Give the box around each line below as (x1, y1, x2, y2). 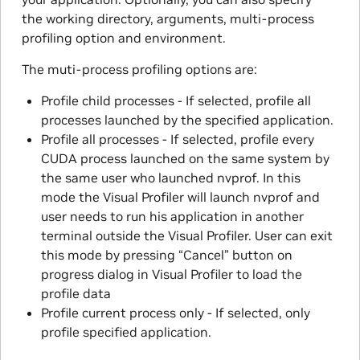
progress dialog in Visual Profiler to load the (40, 266, 302, 283)
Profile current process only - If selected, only (40, 305, 310, 321)
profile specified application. (40, 324, 211, 341)
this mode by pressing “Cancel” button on (40, 247, 292, 264)
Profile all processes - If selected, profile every (40, 131, 314, 148)
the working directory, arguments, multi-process (21, 10, 314, 27)
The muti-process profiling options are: (21, 61, 257, 78)
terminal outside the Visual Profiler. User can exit (40, 227, 333, 244)
